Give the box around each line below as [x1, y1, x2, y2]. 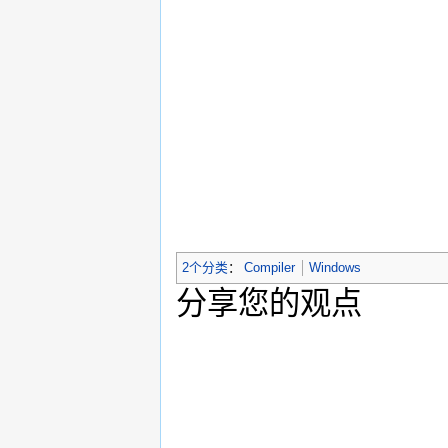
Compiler [244, 260, 296, 276]
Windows [308, 260, 361, 276]
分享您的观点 [176, 285, 362, 321]
